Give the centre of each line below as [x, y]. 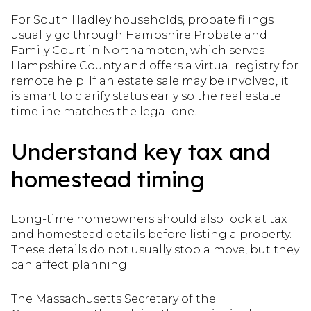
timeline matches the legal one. [104, 111]
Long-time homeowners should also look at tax [149, 219]
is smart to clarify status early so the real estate [146, 96]
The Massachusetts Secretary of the [114, 299]
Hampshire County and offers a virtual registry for [155, 65]
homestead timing [108, 179]
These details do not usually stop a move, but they [155, 250]
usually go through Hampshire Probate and [139, 35]
